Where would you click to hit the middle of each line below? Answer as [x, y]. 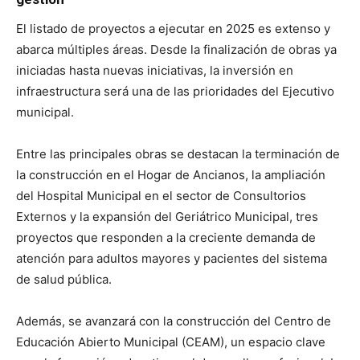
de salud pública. [64, 279]
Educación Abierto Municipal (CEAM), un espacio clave [171, 342]
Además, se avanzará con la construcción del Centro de [174, 321]
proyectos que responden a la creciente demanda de [166, 237]
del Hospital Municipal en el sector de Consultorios [161, 195]
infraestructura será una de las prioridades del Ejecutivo [175, 91]
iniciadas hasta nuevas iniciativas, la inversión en [155, 70]
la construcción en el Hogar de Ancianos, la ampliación [171, 174]
